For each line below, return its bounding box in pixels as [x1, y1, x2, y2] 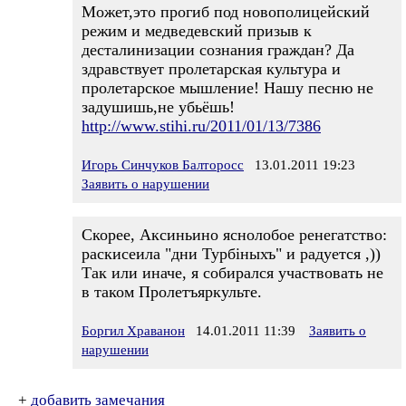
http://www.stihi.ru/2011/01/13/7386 [82, 117, 321, 135]
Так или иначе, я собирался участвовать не [82, 264, 383, 282]
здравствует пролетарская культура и [82, 60, 341, 78]
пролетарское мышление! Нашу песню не [82, 79, 373, 97]
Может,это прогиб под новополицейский [82, 3, 370, 21]
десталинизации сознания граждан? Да [82, 41, 354, 59]
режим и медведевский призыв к [82, 22, 312, 40]
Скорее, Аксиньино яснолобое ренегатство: [82, 226, 387, 244]
